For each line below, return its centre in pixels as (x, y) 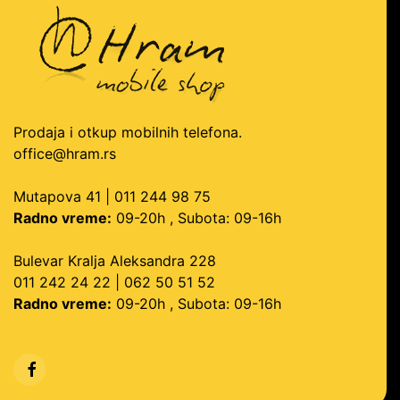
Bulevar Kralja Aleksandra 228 (115, 260)
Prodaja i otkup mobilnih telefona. (128, 132)
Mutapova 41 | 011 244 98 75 (112, 196)
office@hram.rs (65, 153)
